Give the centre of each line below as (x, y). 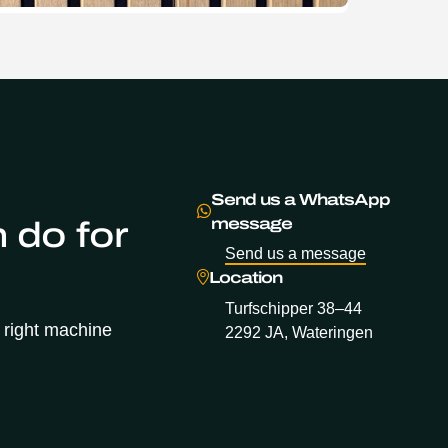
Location (245, 277)
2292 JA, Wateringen (299, 331)
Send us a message (296, 253)
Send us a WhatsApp (300, 198)
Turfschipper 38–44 (294, 307)
